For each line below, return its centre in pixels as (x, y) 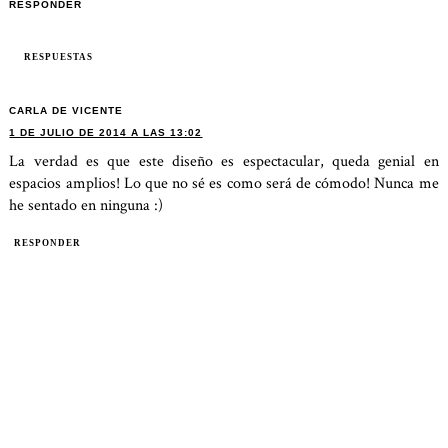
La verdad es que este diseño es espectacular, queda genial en (224, 161)
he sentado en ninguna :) (86, 205)
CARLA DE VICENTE (66, 110)
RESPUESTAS (59, 56)
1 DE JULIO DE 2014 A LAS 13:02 (106, 132)
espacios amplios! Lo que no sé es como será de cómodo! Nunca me (224, 183)
